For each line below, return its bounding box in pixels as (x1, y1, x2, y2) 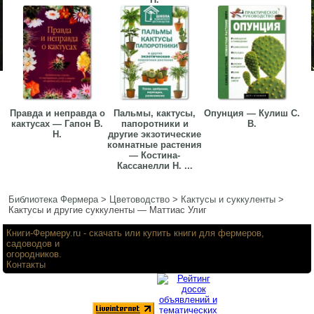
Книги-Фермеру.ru (6, 227, 81, 238)
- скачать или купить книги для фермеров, (81, 227, 265, 238)
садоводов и (6, 238, 60, 249)
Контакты (6, 259, 46, 270)
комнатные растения (107, 139, 203, 151)
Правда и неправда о (9, 108, 105, 119)
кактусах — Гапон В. (11, 118, 104, 130)
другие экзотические (108, 129, 202, 140)
